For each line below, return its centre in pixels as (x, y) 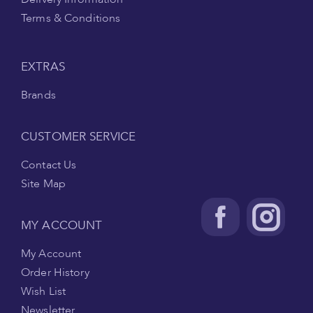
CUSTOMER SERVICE (79, 136)
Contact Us (49, 165)
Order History (55, 272)
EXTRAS (43, 66)
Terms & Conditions (71, 18)
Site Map (44, 183)
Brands (38, 95)
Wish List (44, 291)
